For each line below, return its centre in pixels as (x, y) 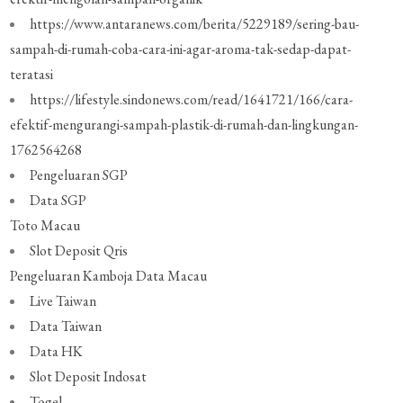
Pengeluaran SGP (79, 175)
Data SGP (58, 201)
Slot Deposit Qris (79, 251)
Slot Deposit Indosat (89, 377)
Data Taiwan (66, 327)
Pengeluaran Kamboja (72, 276)
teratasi (32, 75)
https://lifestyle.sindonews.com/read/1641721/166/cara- (192, 100)
